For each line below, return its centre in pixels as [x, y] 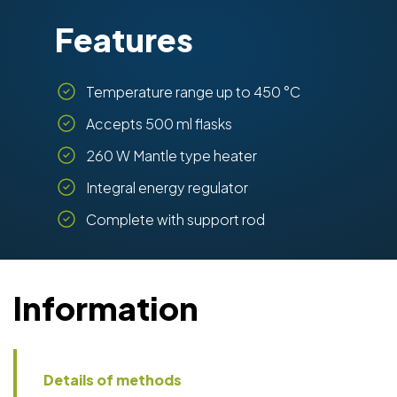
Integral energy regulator [167, 187]
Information [106, 307]
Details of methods [113, 379]
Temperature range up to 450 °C [193, 91]
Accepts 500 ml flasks [159, 123]
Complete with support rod [175, 219]
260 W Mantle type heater [171, 155]
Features [124, 39]
